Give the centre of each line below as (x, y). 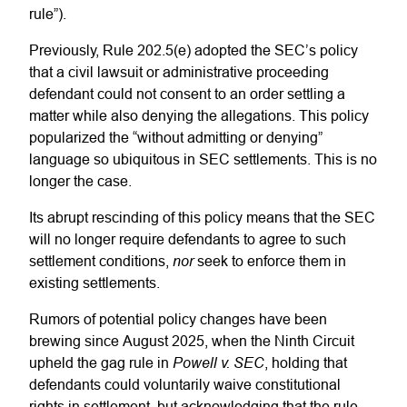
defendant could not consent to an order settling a (187, 94)
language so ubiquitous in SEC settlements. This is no (203, 159)
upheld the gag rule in (101, 363)
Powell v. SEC (218, 362)
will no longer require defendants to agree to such (188, 239)
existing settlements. (94, 283)
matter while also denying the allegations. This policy (199, 116)
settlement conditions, (101, 261)
